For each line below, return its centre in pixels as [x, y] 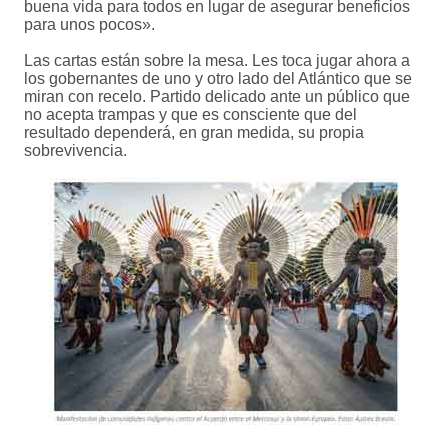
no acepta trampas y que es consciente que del [190, 115]
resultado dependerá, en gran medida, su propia [194, 133]
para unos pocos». [89, 25]
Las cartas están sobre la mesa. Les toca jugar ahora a [217, 61]
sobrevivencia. [75, 151]
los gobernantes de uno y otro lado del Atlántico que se [218, 79]
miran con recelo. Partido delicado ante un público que [217, 97]
